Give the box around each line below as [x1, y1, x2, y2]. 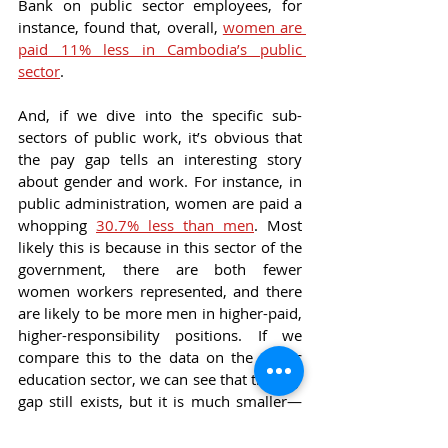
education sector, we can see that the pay [18, 369, 302, 390]
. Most [254, 215, 302, 236]
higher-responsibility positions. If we [18, 325, 302, 346]
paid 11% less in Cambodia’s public [18, 39, 302, 60]
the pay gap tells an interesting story [18, 149, 302, 170]
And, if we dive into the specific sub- [18, 105, 302, 126]
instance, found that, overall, [18, 17, 223, 38]
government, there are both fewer [18, 259, 302, 280]
